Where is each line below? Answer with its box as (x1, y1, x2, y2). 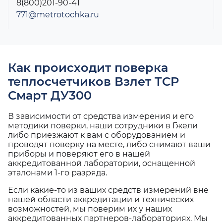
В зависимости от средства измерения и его (8, 111, 194, 121)
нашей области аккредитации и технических (8, 195, 194, 205)
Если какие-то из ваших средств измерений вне (8, 185, 209, 195)
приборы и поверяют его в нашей (8, 149, 150, 159)
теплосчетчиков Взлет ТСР (8, 74, 179, 89)
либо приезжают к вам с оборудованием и (8, 130, 185, 140)
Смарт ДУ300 (8, 88, 92, 103)
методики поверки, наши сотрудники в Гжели (8, 121, 198, 131)
